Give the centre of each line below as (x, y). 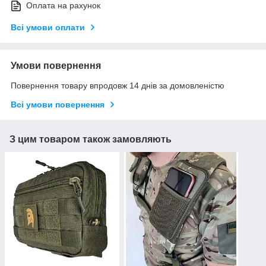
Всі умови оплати (48, 27)
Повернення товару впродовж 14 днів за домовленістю (118, 85)
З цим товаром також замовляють (91, 139)
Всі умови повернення (58, 104)
